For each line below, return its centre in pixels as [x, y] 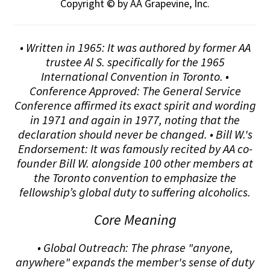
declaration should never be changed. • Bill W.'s [135, 134]
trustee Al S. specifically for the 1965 [135, 61]
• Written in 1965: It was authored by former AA [135, 47]
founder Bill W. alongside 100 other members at [135, 163]
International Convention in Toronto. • [135, 76]
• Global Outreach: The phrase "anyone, [135, 247]
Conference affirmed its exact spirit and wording [135, 105]
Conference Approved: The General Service [135, 90]
